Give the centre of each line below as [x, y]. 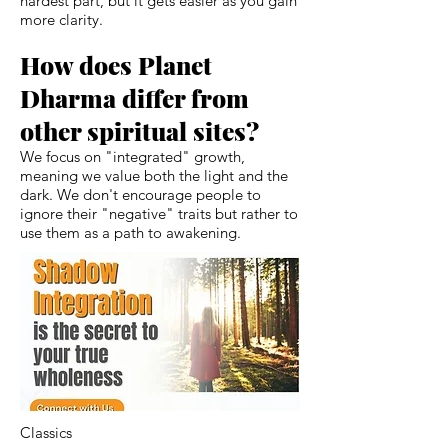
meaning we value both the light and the [154, 175]
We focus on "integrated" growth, [132, 156]
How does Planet [116, 64]
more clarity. [61, 19]
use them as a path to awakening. [130, 232]
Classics [46, 432]
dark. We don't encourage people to [140, 194]
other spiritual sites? [139, 130]
